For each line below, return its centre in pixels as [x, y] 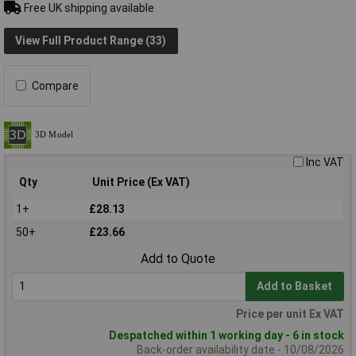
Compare [55, 85]
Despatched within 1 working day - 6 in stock [226, 336]
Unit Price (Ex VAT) [141, 182]
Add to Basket [295, 286]
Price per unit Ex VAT [290, 314]
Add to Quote [178, 259]
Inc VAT [325, 162]
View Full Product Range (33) [91, 41]
